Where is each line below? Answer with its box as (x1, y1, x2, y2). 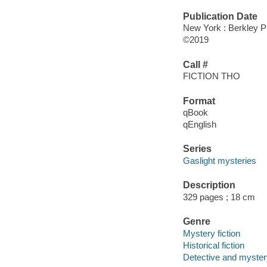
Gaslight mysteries (182, 155, 256, 166)
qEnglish (182, 119, 216, 130)
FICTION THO (182, 71, 240, 82)
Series (182, 144, 212, 154)
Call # (182, 59, 208, 70)
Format (182, 95, 215, 106)
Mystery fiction (182, 228, 240, 238)
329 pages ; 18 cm (182, 191, 255, 202)
